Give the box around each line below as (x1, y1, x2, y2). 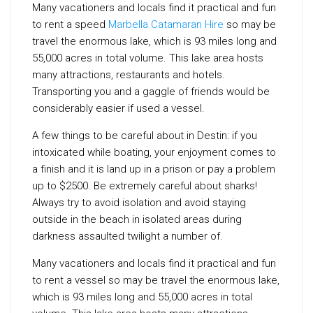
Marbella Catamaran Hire (108, 18, 224, 31)
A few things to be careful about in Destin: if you (32, 129, 257, 142)
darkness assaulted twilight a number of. (32, 230, 223, 242)
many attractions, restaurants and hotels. (32, 68, 225, 81)
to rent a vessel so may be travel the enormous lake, (32, 274, 279, 286)
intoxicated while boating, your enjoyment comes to (32, 146, 276, 159)
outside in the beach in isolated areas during (32, 213, 242, 226)
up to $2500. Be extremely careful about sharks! (32, 180, 257, 192)
